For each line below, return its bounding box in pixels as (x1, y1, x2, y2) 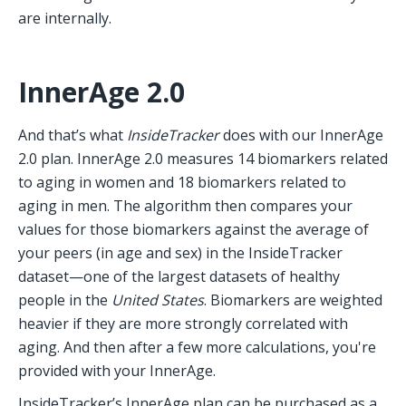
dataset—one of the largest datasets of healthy (18, 266, 340, 287)
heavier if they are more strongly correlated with (18, 314, 348, 334)
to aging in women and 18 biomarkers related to (18, 172, 346, 193)
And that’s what (18, 125, 127, 146)
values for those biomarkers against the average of (18, 219, 369, 240)
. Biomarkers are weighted (204, 290, 382, 311)
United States (111, 290, 204, 311)
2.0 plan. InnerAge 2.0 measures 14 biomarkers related (18, 149, 388, 169)
